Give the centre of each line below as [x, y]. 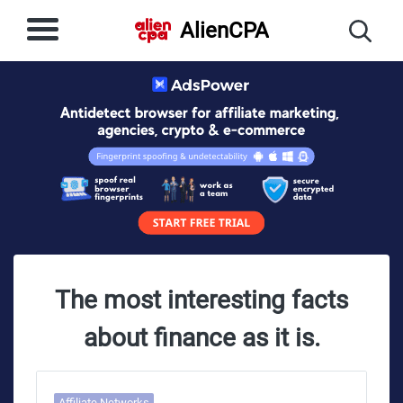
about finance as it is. [201, 338]
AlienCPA [224, 30]
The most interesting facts [201, 300]
